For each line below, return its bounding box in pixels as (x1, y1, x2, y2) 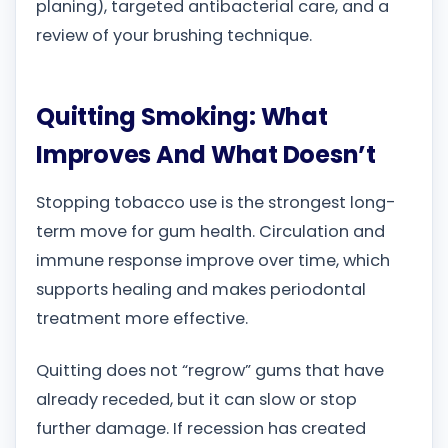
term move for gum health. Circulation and (36, 220, 385, 244)
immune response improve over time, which (36, 249, 390, 273)
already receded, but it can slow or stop (36, 387, 357, 411)
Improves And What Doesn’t (36, 137, 377, 171)
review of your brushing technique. (36, 23, 312, 47)
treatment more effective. (36, 307, 248, 331)
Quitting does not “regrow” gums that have (36, 358, 384, 382)
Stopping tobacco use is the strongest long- (36, 191, 396, 215)
